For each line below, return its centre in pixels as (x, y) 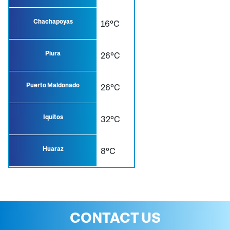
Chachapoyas (53, 22)
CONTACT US (115, 217)
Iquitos (53, 117)
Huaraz (53, 149)
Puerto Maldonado (53, 85)
